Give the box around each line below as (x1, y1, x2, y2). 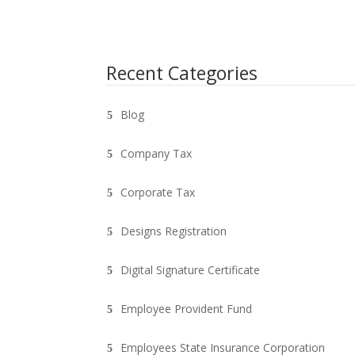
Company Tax (120, 145, 193, 161)
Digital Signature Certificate (120, 261, 261, 277)
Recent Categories (106, 59, 258, 86)
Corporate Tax (120, 184, 196, 200)
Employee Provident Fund (120, 300, 253, 316)
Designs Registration (120, 223, 227, 239)
